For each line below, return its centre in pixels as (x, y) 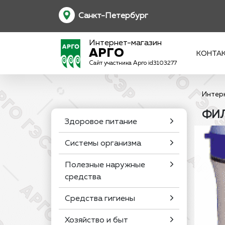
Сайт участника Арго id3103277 (133, 63)
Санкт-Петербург (113, 16)
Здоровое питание (101, 122)
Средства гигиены (100, 199)
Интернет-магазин (125, 43)
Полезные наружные (105, 165)
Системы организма (103, 144)
